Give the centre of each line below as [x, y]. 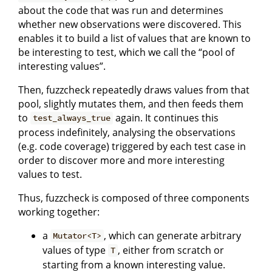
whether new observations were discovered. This [130, 24]
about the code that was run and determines [121, 10]
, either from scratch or [171, 250]
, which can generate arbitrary [173, 235]
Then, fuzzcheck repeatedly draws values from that [134, 90]
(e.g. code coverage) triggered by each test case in [132, 146]
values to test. [50, 174]
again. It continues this [166, 117]
